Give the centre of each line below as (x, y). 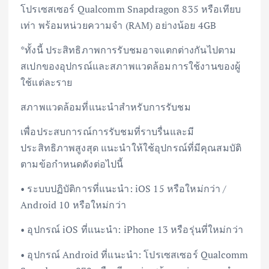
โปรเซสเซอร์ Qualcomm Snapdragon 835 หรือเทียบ (131, 9)
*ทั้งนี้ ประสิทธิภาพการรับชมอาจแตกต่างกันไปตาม (128, 50)
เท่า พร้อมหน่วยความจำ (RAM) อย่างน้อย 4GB (119, 26)
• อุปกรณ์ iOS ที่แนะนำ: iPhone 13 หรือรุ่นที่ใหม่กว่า (132, 230)
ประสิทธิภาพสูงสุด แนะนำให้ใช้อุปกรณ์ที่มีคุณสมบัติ (131, 148)
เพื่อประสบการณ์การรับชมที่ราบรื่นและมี (107, 132)
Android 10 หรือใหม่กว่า (73, 205)
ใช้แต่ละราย (47, 83)
